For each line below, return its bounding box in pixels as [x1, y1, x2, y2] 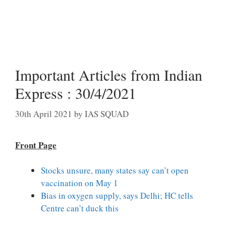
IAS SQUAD [85, 107, 129, 120]
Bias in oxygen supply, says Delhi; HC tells [41, 190, 193, 201]
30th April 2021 [15, 107, 72, 120]
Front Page [15, 138, 56, 151]
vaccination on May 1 [41, 177, 118, 189]
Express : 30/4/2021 [15, 83, 136, 103]
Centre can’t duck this [41, 202, 119, 214]
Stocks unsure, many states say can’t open [41, 164, 189, 176]
